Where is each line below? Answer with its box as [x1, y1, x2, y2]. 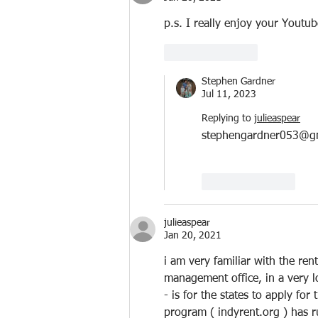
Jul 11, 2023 [202, 89, 256, 99]
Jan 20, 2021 [164, 230, 221, 241]
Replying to [202, 113, 251, 124]
